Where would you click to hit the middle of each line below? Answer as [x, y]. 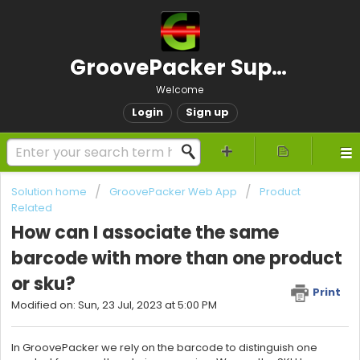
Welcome [180, 90]
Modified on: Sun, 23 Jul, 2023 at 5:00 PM [114, 305]
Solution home [50, 192]
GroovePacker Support [279, 67]
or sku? [43, 284]
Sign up [207, 112]
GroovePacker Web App [173, 192]
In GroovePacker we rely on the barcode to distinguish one [164, 347]
